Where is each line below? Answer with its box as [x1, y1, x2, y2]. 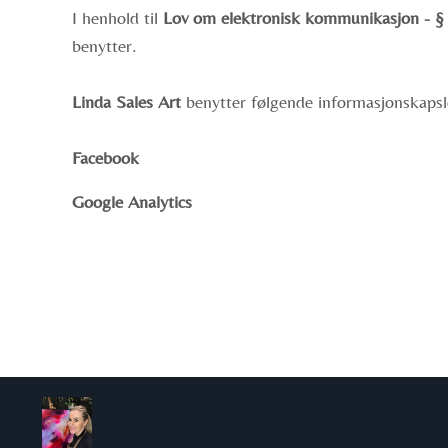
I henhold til [72, 7, 163, 28]
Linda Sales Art [72, 91, 181, 112]
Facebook [72, 147, 139, 168]
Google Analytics [72, 191, 192, 212]
